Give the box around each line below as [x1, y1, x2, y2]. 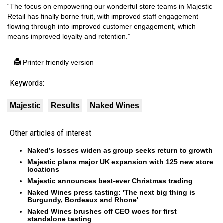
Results [51, 101, 80, 110]
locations [27, 165, 59, 173]
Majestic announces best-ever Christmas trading [27, 177, 193, 185]
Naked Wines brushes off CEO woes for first [27, 207, 177, 215]
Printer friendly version [21, 58, 94, 66]
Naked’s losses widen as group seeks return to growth [27, 146, 213, 154]
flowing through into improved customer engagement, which [7, 22, 196, 30]
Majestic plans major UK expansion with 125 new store [27, 158, 213, 166]
